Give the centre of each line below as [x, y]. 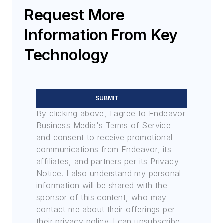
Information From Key [101, 35]
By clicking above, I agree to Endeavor [111, 114]
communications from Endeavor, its [104, 150]
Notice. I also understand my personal [109, 173]
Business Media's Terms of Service [104, 126]
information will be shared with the [102, 185]
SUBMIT [107, 98]
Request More [75, 15]
